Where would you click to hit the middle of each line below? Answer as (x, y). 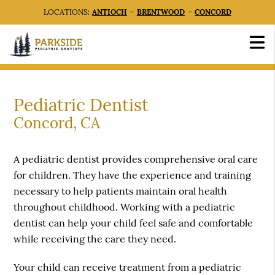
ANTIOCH (110, 12)
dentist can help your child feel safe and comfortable (134, 223)
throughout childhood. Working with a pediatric (125, 207)
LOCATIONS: (68, 12)
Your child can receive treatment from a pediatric (128, 267)
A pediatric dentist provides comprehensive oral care (136, 159)
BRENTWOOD (161, 12)
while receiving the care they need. (95, 239)
